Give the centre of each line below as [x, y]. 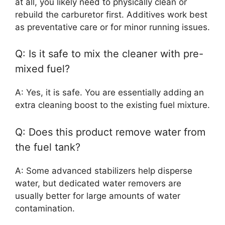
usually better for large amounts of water [98, 196]
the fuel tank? [48, 147]
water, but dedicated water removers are [98, 183]
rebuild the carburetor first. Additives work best [111, 14]
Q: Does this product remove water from [110, 132]
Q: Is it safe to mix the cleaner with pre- [109, 54]
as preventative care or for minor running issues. [113, 27]
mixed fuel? [42, 69]
